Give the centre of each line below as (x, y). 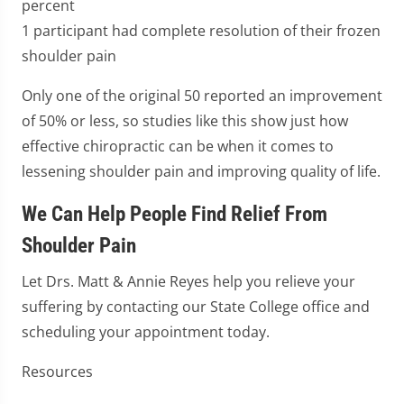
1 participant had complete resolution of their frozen (201, 31)
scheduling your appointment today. (146, 332)
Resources (57, 372)
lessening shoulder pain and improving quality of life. (201, 171)
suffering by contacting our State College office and (196, 307)
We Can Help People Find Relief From (174, 214)
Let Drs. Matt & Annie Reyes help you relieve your (188, 281)
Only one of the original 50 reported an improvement (202, 96)
